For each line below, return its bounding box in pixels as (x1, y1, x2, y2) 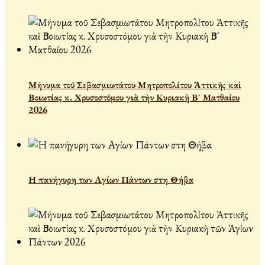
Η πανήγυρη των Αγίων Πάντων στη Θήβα (28, 173, 193, 186)
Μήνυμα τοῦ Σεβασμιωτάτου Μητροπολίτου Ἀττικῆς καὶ (28, 78, 241, 91)
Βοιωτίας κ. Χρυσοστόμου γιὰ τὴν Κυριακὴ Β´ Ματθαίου (28, 91, 240, 104)
